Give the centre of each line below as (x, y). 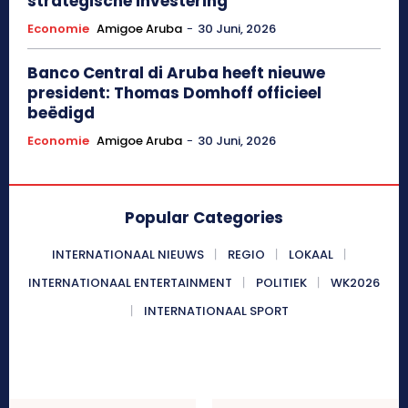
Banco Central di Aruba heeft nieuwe (176, 72)
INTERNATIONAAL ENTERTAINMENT (130, 282)
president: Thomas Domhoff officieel (174, 92)
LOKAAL (311, 254)
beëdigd (61, 112)
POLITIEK (281, 282)
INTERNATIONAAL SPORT (216, 311)
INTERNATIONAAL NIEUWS (127, 254)
